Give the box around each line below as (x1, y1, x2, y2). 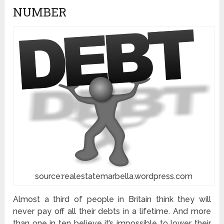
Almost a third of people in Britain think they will (13, 194, 211, 204)
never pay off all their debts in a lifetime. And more (13, 206, 211, 216)
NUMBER (13, 4, 67, 20)
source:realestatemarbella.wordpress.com (35, 171, 193, 181)
